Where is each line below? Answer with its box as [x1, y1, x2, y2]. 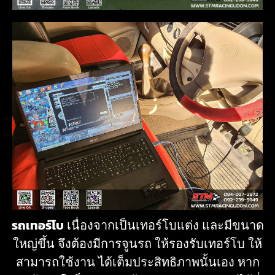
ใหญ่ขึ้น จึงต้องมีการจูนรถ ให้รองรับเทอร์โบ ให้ [13, 234, 262, 253]
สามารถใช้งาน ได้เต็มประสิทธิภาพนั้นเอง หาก [15, 252, 260, 271]
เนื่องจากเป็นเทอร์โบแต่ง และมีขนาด [63, 215, 264, 234]
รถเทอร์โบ [11, 215, 64, 234]
